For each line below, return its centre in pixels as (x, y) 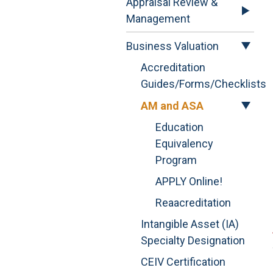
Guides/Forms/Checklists (204, 84)
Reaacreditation (193, 203)
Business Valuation (172, 46)
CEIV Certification (183, 262)
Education (179, 127)
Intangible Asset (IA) (190, 224)
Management (158, 19)
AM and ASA (172, 105)
